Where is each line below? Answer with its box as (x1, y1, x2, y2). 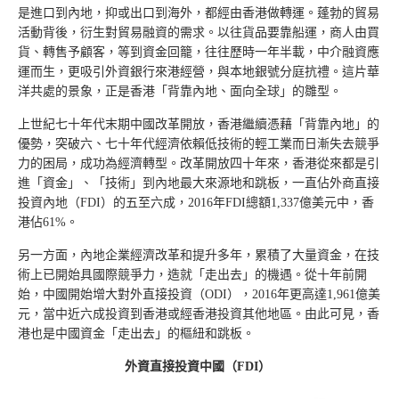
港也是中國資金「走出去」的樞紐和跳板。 (18, 327, 255, 340)
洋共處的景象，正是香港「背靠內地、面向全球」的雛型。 (18, 85, 342, 98)
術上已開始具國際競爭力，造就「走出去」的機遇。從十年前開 (18, 268, 367, 281)
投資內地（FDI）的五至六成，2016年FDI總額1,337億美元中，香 (18, 196, 374, 209)
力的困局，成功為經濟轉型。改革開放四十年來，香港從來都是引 (18, 157, 379, 170)
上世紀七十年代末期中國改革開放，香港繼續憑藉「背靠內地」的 (18, 118, 379, 131)
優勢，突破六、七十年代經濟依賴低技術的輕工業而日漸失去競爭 (18, 137, 379, 151)
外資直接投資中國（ (125, 360, 237, 373)
